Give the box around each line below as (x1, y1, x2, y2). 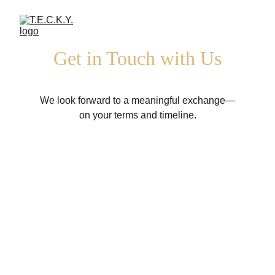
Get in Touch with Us (53, 47, 222, 69)
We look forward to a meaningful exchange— (40, 95, 235, 106)
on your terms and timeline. (79, 110, 196, 120)
